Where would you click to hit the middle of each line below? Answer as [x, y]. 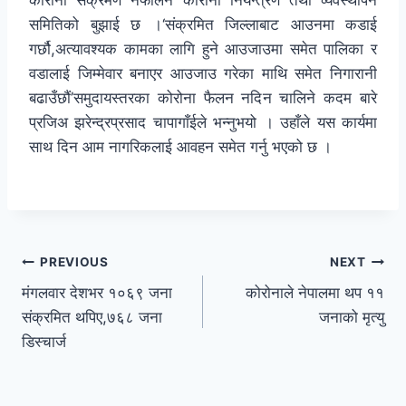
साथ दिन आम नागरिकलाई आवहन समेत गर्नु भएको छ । [180, 147]
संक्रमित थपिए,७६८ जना [92, 318]
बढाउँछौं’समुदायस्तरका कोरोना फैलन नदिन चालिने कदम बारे [203, 98]
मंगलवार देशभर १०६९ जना [97, 293]
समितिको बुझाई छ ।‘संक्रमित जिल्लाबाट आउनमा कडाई [203, 25]
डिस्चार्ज [44, 342]
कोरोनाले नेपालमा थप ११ [315, 293]
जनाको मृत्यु [352, 318]
